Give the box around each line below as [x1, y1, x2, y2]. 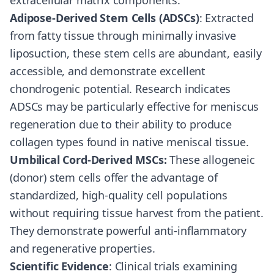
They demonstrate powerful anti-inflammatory [10, 223, 247, 238]
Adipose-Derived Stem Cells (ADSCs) [10, 10, 199, 25]
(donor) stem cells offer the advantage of [10, 170, 218, 185]
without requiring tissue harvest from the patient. [10, 206, 264, 220]
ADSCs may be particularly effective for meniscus [10, 99, 259, 114]
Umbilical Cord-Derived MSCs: [10, 152, 167, 167]
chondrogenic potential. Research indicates [10, 81, 231, 96]
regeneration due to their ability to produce [10, 117, 232, 131]
